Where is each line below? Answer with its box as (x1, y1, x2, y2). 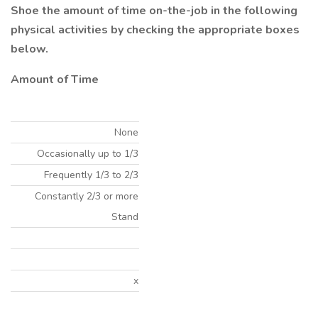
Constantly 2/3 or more (35, 190, 138, 203)
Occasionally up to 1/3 (37, 147, 138, 160)
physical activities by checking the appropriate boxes (11, 22, 300, 38)
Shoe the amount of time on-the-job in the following (11, 3, 297, 18)
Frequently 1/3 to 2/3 (44, 168, 138, 182)
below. (11, 41, 48, 57)
